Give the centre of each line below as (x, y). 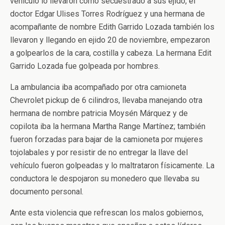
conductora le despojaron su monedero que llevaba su (105, 179)
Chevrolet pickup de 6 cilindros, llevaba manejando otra (106, 100)
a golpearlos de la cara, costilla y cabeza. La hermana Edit (111, 53)
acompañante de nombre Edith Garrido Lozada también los (112, 27)
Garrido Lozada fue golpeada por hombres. (85, 66)
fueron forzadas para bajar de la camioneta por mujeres (106, 139)
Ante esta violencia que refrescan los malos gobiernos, (107, 213)
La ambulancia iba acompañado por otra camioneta (98, 87)
